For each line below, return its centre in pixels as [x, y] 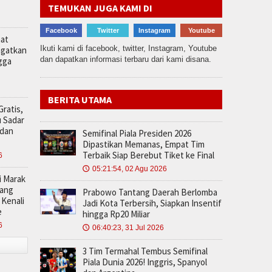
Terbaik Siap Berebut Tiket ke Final [148, 155]
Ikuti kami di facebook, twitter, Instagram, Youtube [128, 48]
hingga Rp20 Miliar [116, 214]
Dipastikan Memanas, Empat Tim [144, 144]
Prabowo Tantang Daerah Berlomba [150, 192]
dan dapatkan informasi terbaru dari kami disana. [126, 59]
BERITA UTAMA [80, 99]
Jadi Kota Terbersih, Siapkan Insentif [152, 203]
